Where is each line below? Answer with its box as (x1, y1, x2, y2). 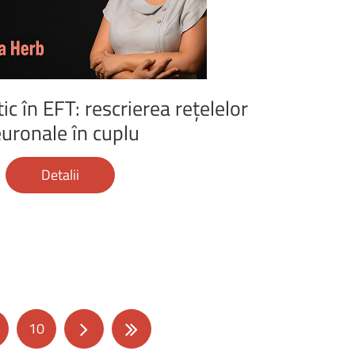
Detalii (40, 163, 79, 185)
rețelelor (174, 92, 248, 124)
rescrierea (84, 92, 170, 124)
